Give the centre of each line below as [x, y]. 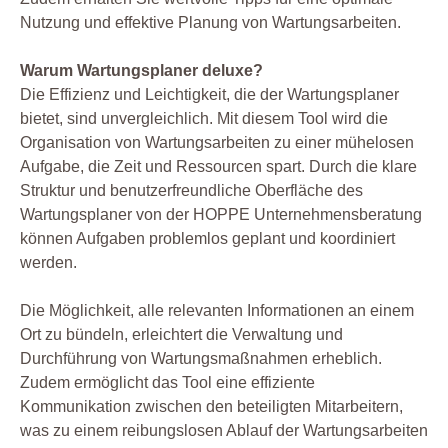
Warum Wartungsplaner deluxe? [141, 70]
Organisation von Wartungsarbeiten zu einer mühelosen [217, 142]
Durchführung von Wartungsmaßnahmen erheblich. [201, 358]
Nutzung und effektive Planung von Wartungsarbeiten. [210, 22]
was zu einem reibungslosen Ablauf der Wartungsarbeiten [224, 430]
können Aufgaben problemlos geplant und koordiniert [207, 238]
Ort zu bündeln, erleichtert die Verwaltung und [181, 334]
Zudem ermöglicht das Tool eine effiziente [167, 382]
